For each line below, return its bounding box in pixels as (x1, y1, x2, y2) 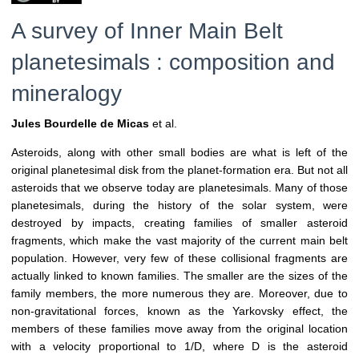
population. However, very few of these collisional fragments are (11, 252, 348, 265)
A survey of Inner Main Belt (11, 18, 283, 44)
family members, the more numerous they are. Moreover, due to (11, 287, 348, 301)
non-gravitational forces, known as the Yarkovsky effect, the (11, 305, 348, 318)
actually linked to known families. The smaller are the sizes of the (11, 269, 348, 283)
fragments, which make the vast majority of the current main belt (11, 234, 348, 248)
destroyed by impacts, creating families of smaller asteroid (11, 216, 348, 230)
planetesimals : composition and (11, 50, 335, 75)
